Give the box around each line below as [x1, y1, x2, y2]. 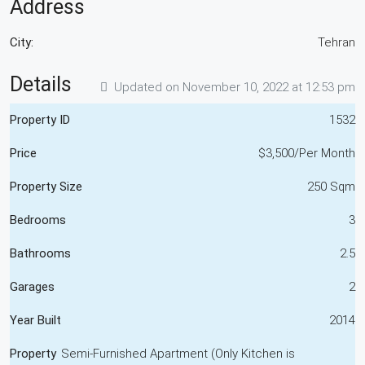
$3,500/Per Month [258, 145, 355, 161]
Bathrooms [10, 245, 71, 261]
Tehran [318, 34, 355, 50]
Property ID [10, 112, 70, 127]
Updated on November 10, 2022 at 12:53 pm [111, 80, 355, 95]
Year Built [10, 312, 61, 328]
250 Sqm [307, 178, 355, 194]
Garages [10, 279, 55, 294]
